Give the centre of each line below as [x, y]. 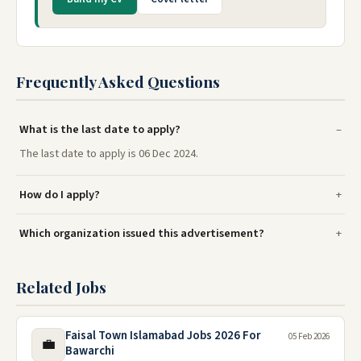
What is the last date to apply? [100, 130]
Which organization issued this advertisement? [142, 234]
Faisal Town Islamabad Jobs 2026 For [163, 336]
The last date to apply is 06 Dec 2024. [109, 154]
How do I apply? [60, 195]
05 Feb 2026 [309, 337]
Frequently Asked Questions [118, 82]
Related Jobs [61, 287]
